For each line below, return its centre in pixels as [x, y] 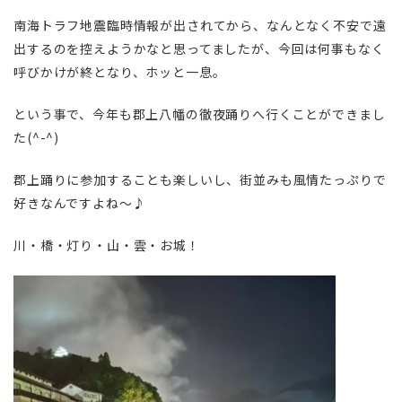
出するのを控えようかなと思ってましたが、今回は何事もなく [199, 48]
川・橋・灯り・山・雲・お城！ [107, 245]
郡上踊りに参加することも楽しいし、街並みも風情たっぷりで [200, 179]
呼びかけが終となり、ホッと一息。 [120, 72]
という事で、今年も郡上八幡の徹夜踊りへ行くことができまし [200, 114]
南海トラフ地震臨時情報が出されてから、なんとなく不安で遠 [200, 25]
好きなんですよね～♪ [80, 203]
